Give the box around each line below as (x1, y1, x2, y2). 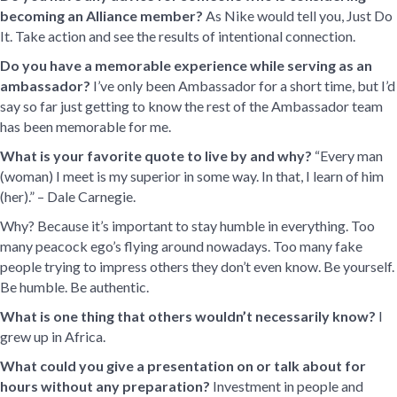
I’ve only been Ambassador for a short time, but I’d (90, 76, 395, 94)
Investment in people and (210, 377, 363, 394)
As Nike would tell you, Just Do (203, 6, 393, 24)
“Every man (312, 146, 383, 164)
